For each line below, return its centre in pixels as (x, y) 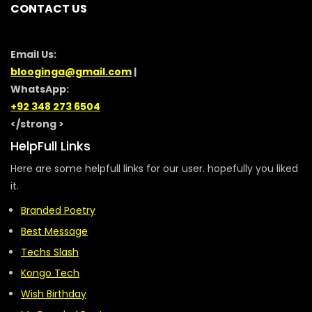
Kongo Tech (50, 273)
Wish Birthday (54, 294)
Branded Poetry (58, 210)
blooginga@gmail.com (71, 72)
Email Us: (33, 54)
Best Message (54, 231)
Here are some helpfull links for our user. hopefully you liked (154, 169)
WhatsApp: (40, 89)
